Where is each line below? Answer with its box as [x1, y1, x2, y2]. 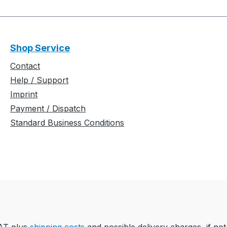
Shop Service [10, 43, 70, 54]
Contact [10, 61, 40, 71]
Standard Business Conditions [10, 118, 124, 128]
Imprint [10, 89, 37, 100]
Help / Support [10, 75, 68, 86]
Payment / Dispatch [10, 103, 86, 114]
